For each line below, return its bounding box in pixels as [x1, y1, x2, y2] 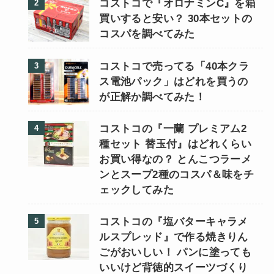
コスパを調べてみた [99, 28, 195, 40]
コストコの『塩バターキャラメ [99, 215, 248, 228]
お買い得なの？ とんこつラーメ [99, 153, 252, 165]
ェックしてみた [99, 183, 174, 196]
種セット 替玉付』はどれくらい [99, 138, 252, 150]
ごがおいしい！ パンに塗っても [99, 246, 252, 258]
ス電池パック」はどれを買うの [99, 75, 248, 87]
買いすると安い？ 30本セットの [99, 13, 253, 25]
